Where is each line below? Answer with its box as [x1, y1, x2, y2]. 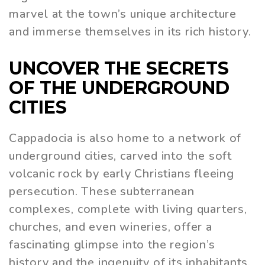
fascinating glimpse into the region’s [9, 236, 215, 253]
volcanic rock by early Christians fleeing [9, 165, 234, 182]
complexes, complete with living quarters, [9, 201, 247, 217]
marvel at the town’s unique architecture [9, 5, 237, 22]
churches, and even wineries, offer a [9, 218, 212, 235]
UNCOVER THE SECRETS [9, 57, 229, 79]
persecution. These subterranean [9, 183, 195, 199]
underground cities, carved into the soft [9, 147, 232, 164]
